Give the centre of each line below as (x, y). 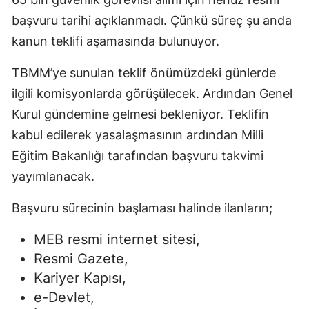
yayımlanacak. (53, 176)
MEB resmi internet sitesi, (117, 239)
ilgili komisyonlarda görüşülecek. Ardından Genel (152, 93)
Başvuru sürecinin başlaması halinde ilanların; (142, 208)
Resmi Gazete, (81, 258)
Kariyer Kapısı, (80, 278)
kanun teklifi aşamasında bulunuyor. (116, 41)
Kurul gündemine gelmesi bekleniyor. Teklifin (140, 114)
